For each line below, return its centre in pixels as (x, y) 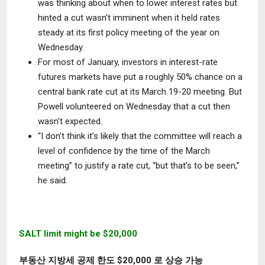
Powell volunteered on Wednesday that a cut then (134, 106)
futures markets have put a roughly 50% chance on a (140, 77)
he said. (53, 180)
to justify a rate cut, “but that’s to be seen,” (157, 166)
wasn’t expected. (70, 121)
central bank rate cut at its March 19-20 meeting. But (140, 92)
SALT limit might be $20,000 (78, 234)
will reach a (220, 136)
